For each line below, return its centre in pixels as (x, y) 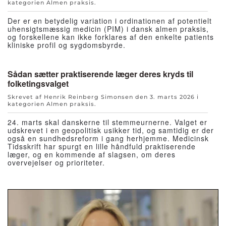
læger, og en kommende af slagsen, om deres (92, 155)
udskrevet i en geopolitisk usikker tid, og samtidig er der (111, 130)
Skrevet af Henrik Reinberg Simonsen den (79, 97)
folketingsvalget (38, 84)
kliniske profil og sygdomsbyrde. (67, 45)
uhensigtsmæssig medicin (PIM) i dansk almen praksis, (108, 29)
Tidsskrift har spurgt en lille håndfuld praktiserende (102, 147)
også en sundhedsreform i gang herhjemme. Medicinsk (108, 138)
